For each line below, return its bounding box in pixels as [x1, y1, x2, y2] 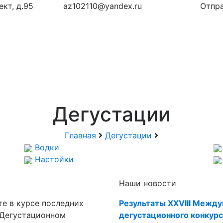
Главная [65, 130, 96, 140]
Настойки [35, 154, 74, 164]
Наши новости [119, 178, 176, 188]
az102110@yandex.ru [63, 1, 142, 11]
